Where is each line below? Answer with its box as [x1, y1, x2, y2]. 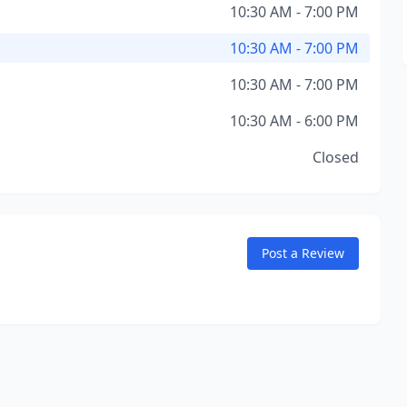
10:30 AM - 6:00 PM [229, 111, 359, 131]
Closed [312, 147, 359, 167]
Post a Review [261, 244, 344, 262]
